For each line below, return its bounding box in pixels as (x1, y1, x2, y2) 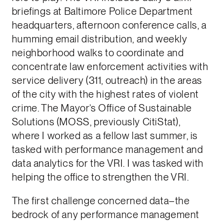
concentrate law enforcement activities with (11, 60, 209, 73)
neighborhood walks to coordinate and (11, 46, 184, 59)
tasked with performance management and (11, 143, 203, 155)
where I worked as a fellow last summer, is (11, 129, 198, 142)
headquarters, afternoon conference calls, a (11, 19, 207, 31)
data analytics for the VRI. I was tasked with (11, 157, 204, 169)
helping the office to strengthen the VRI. (11, 171, 189, 183)
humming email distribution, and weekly (11, 33, 187, 45)
